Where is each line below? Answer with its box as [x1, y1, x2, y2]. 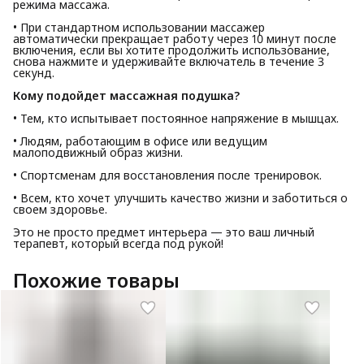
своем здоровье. [13, 201, 107, 217]
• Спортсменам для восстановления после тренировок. [13, 167, 322, 183]
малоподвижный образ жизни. [13, 145, 183, 160]
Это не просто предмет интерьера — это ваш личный [13, 224, 314, 240]
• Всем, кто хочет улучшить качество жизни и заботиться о [13, 190, 348, 206]
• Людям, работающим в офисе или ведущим [13, 133, 267, 149]
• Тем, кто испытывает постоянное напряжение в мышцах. [13, 110, 339, 126]
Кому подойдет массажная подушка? [13, 88, 240, 103]
